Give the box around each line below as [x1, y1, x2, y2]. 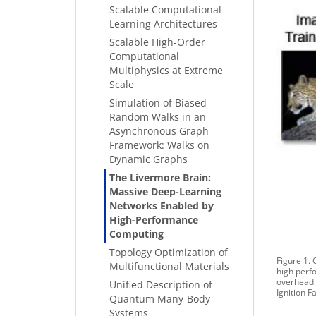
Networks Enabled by [109, 199, 214, 212]
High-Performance [109, 213, 198, 226]
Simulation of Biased [109, 96, 207, 109]
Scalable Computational [109, 3, 221, 16]
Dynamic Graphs [109, 152, 188, 166]
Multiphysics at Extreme [109, 63, 223, 77]
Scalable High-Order [109, 35, 205, 49]
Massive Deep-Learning [109, 185, 221, 198]
